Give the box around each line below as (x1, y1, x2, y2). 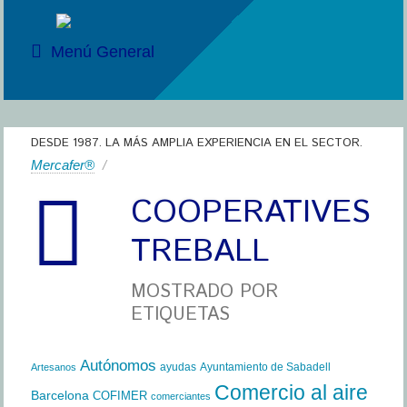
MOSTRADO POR (130, 279, 278, 305)
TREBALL (130, 229, 269, 274)
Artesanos (30, 362, 76, 372)
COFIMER (92, 389, 147, 402)
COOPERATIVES (130, 190, 371, 235)
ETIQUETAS (130, 302, 230, 328)
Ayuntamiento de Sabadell (199, 361, 331, 373)
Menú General (50, 43, 154, 61)
